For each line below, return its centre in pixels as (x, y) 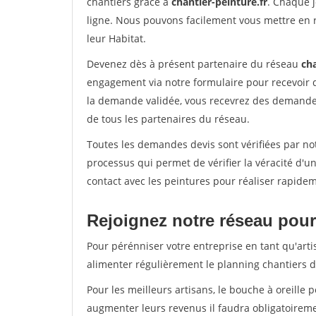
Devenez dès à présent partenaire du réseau (194, 64)
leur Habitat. (116, 38)
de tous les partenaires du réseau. (168, 119)
